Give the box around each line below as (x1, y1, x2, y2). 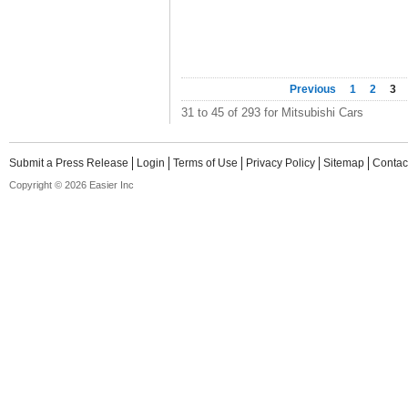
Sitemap (323, 157, 364, 169)
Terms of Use (173, 157, 238, 169)
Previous (289, 83, 339, 96)
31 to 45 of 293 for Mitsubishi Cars (181, 106, 363, 119)
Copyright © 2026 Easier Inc (9, 179, 134, 190)
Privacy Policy (246, 157, 315, 169)
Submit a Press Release (9, 157, 128, 169)
